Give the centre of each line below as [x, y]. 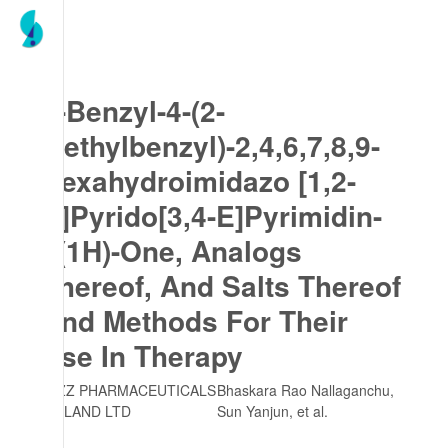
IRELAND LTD [86, 411]
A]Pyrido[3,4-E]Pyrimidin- [211, 215]
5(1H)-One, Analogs [171, 250]
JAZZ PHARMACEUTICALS [128, 390]
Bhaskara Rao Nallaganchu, [305, 390]
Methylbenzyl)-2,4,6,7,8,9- [210, 145]
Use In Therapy [142, 355]
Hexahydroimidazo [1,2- [198, 180]
